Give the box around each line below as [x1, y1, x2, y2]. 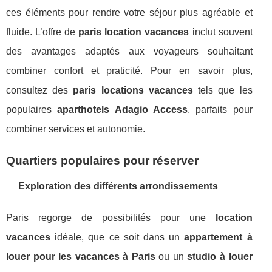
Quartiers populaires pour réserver [6, 154, 199, 167]
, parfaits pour [187, 104, 253, 115]
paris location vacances [78, 27, 189, 37]
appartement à [184, 232, 253, 242]
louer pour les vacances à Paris [6, 251, 155, 262]
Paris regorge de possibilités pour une [6, 212, 216, 223]
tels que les [192, 85, 253, 95]
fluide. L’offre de [6, 27, 79, 37]
